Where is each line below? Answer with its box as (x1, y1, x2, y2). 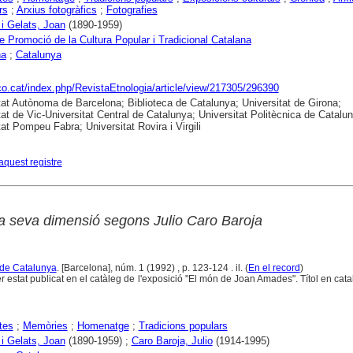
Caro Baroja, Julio (131, 334, 213, 347)
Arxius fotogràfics (16, 3, 97, 16)
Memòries (22, 319, 68, 332)
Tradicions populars (138, 319, 228, 332)
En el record (247, 262, 300, 273)
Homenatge (76, 319, 129, 332)
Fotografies (106, 3, 158, 16)
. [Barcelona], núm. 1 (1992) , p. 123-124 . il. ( (56, 262, 248, 273)
